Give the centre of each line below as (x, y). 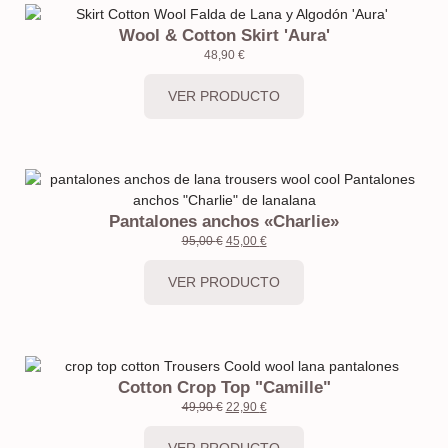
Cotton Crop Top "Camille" (224, 387)
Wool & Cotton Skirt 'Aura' (224, 35)
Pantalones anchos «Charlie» (224, 221)
